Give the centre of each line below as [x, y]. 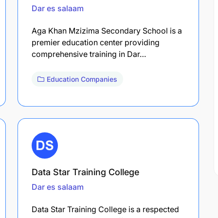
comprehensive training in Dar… [89, 54]
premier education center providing [96, 42]
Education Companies [82, 79]
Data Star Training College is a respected [105, 209]
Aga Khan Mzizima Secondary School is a [107, 30]
